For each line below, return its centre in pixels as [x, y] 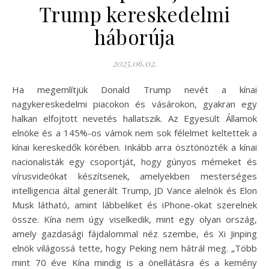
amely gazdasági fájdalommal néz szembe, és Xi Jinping [134, 233]
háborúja [134, 36]
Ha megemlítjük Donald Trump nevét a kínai [16, 89]
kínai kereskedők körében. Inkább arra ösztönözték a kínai [134, 147]
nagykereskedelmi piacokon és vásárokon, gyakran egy [134, 104]
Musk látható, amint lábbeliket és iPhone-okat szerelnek [134, 204]
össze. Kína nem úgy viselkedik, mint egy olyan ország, [134, 219]
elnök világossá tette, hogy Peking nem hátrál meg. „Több [134, 248]
